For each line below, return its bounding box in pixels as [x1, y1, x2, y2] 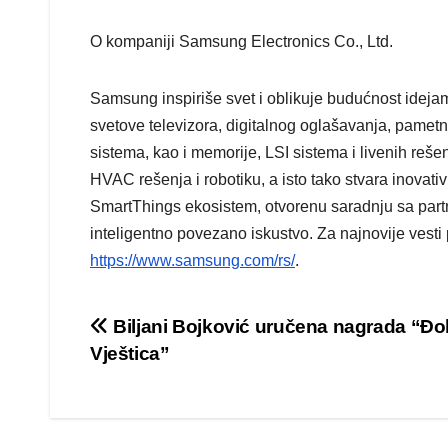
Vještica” [90, 343, 170, 365]
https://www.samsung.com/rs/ [90, 252, 295, 270]
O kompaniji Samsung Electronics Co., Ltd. [90, 33, 393, 51]
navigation [89, 355, 251, 395]
